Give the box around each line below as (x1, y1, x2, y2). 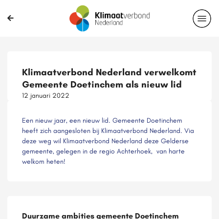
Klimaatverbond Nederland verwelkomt (22, 66, 197, 78)
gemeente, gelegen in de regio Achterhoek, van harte (22, 147, 185, 155)
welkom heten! (22, 157, 67, 166)
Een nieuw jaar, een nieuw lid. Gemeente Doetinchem (22, 116, 182, 125)
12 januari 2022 (22, 91, 69, 100)
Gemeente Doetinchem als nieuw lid (22, 79, 182, 90)
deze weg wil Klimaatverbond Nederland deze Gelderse (22, 136, 189, 145)
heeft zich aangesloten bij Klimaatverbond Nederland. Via (22, 126, 194, 135)
